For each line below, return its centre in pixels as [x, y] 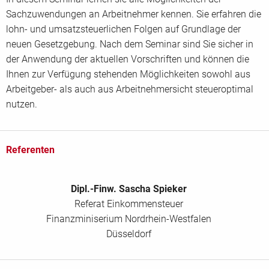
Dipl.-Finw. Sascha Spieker [128, 189]
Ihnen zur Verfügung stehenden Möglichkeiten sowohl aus [128, 74]
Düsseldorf [128, 234]
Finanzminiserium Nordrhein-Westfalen [128, 219]
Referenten [30, 150]
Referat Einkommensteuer [128, 204]
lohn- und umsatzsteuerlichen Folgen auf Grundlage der [123, 29]
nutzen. [22, 104]
